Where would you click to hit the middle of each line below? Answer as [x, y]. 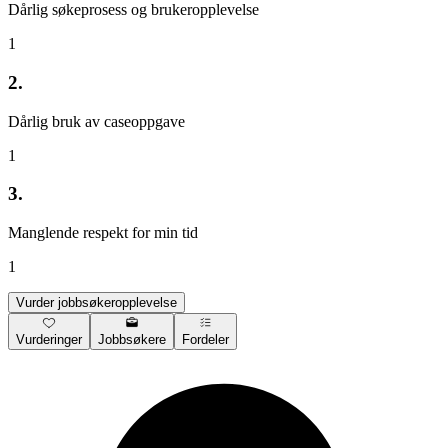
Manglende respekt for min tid [103, 233]
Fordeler [205, 340]
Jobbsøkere [132, 340]
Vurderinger [49, 340]
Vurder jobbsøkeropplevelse [96, 303]
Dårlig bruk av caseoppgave [96, 121]
